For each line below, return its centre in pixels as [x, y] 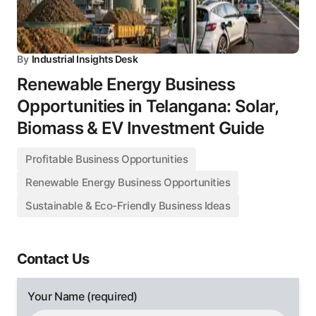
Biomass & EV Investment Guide [141, 128]
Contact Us [53, 259]
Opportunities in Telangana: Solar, [148, 106]
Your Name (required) [83, 296]
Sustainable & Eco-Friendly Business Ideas [128, 206]
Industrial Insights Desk [85, 59]
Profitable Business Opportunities [107, 159]
